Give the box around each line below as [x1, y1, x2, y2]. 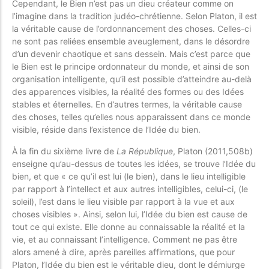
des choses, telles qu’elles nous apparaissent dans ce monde [12, 112, 250, 122]
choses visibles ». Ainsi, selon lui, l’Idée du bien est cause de [12, 208, 247, 219]
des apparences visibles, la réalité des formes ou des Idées [12, 86, 244, 97]
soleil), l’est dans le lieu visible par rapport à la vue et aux [12, 196, 235, 207]
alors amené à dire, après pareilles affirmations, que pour [12, 246, 235, 257]
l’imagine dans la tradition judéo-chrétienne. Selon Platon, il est [12, 11, 257, 22]
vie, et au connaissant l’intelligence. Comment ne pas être [12, 234, 237, 244]
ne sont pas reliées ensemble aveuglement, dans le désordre [12, 36, 250, 47]
